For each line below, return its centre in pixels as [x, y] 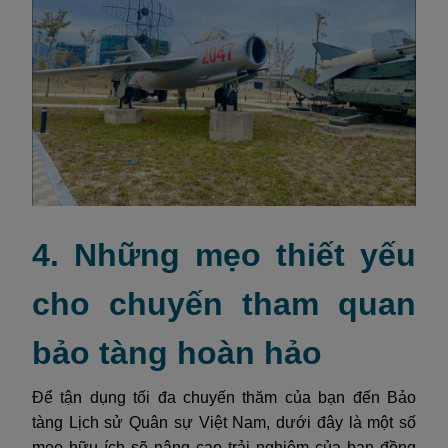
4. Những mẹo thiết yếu [224, 254]
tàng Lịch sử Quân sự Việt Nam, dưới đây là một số [224, 422]
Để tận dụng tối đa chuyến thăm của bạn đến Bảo [224, 397]
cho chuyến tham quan [224, 303]
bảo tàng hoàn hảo [177, 352]
